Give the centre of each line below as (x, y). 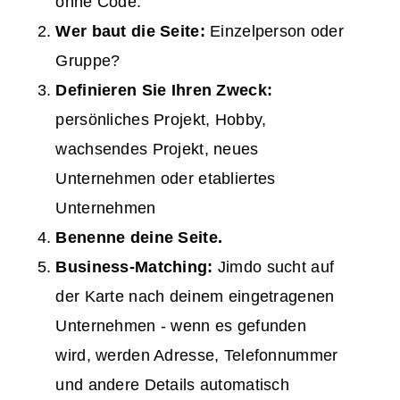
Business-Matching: (134, 267)
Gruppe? (88, 61)
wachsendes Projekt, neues (157, 150)
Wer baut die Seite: (130, 32)
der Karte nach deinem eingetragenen (195, 297)
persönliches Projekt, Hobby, (161, 120)
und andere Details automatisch (173, 385)
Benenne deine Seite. (139, 238)
